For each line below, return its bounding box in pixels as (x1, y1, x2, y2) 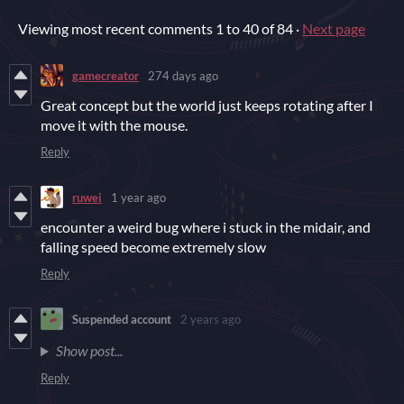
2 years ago (180, 311, 241, 326)
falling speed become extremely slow (41, 238, 266, 256)
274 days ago (148, 68, 218, 83)
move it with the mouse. (41, 116, 188, 134)
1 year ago (111, 189, 166, 205)
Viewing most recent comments (18, 20, 216, 38)
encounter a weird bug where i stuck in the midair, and (41, 218, 371, 236)
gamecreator (72, 68, 139, 83)
